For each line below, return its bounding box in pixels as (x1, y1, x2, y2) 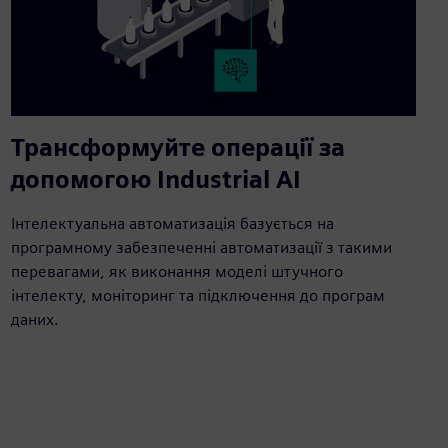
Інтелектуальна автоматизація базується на (10, 213, 334, 233)
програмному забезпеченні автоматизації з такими (10, 237, 392, 257)
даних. (10, 309, 59, 329)
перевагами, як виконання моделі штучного (10, 261, 343, 281)
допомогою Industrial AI (10, 164, 301, 194)
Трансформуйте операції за (10, 132, 345, 162)
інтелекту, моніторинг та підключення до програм (10, 285, 385, 305)
